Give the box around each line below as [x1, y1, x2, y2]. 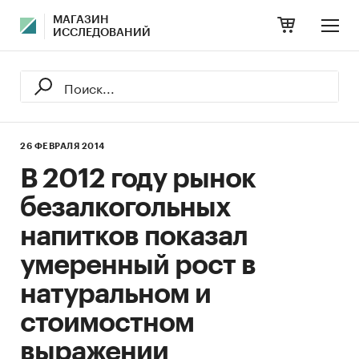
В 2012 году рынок [20, 165, 256, 192]
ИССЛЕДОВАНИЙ [53, 27, 151, 38]
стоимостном [20, 309, 194, 337]
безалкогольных [20, 194, 231, 221]
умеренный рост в [20, 252, 256, 279]
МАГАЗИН [53, 14, 109, 26]
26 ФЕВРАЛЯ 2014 [20, 142, 105, 151]
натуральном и [20, 280, 211, 308]
